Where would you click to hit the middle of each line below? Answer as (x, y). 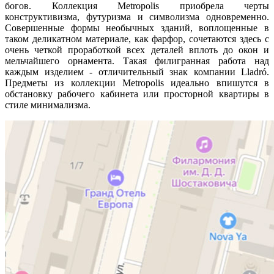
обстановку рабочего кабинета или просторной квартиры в (137, 94)
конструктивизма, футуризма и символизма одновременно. (137, 17)
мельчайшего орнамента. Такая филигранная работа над (137, 61)
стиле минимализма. (48, 105)
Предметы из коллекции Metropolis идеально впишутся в (137, 83)
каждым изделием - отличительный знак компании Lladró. (137, 72)
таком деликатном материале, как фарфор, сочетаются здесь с (137, 39)
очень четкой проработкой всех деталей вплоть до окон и (137, 50)
